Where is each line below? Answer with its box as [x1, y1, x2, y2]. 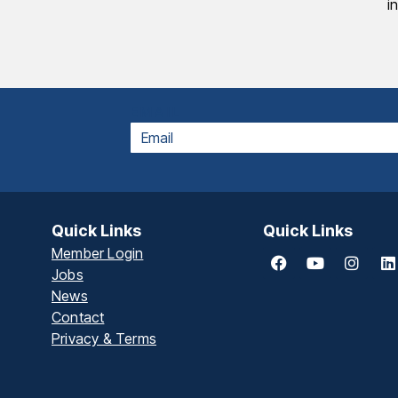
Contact [52, 308, 105, 326]
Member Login [52, 244, 144, 262]
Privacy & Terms [52, 330, 156, 347]
